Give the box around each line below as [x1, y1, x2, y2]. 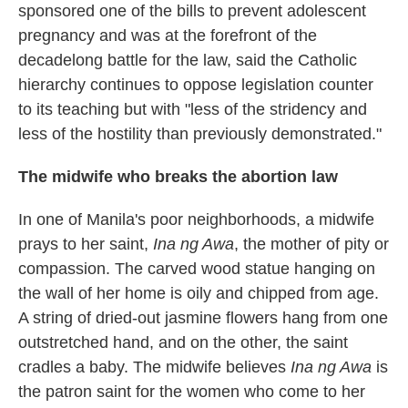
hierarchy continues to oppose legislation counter [18, 76, 373, 95]
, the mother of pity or [234, 235, 389, 254]
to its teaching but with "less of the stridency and [18, 100, 367, 119]
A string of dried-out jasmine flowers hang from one [18, 309, 388, 328]
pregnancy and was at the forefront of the [18, 26, 317, 46]
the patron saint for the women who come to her [18, 382, 365, 402]
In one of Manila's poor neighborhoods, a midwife [18, 210, 374, 229]
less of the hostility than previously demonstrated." [18, 125, 382, 144]
